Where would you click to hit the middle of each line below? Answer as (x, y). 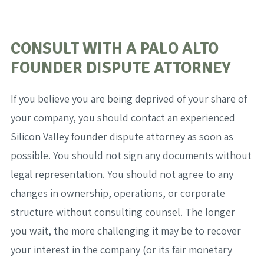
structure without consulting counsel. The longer (123, 212)
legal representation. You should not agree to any (122, 174)
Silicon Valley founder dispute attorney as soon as (122, 137)
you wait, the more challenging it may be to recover (126, 231)
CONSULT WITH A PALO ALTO (114, 49)
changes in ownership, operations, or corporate (118, 193)
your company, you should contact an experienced (123, 118)
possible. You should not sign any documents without (131, 156)
